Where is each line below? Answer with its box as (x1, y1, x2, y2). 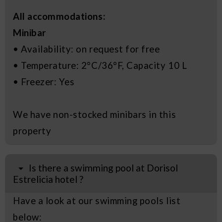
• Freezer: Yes (13, 76, 75, 88)
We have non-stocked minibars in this (13, 109, 176, 120)
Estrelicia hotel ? (13, 173, 83, 185)
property (13, 125, 52, 137)
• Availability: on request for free (13, 44, 160, 55)
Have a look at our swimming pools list (13, 195, 181, 207)
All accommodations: (13, 11, 106, 22)
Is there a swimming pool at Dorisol (29, 162, 178, 174)
